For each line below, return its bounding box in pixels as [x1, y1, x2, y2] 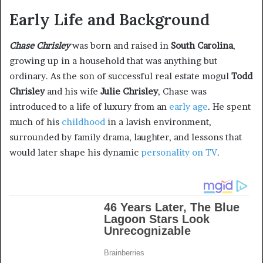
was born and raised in [70, 40, 171, 52]
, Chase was [158, 86, 207, 97]
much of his [9, 116, 62, 128]
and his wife [45, 86, 100, 97]
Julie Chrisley [100, 86, 158, 97]
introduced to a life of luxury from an [9, 101, 169, 113]
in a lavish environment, [105, 116, 211, 128]
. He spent [208, 101, 251, 113]
